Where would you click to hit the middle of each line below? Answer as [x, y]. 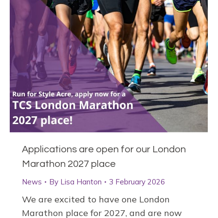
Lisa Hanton [81, 182]
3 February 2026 [137, 182]
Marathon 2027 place [69, 164]
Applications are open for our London [104, 150]
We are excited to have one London [96, 200]
